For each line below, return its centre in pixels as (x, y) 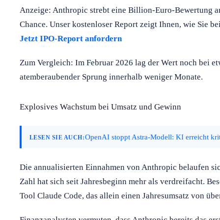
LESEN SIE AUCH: (57, 137)
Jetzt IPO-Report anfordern (71, 38)
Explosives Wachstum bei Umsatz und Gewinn (100, 107)
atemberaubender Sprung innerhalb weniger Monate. (111, 77)
